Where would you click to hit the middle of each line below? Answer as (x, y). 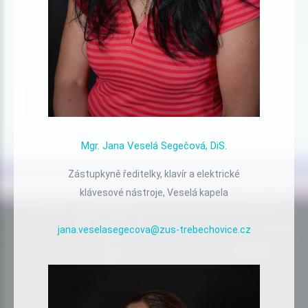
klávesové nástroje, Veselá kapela (154, 193)
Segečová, (184, 145)
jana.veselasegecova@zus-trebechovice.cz (154, 230)
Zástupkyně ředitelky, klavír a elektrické (154, 174)
